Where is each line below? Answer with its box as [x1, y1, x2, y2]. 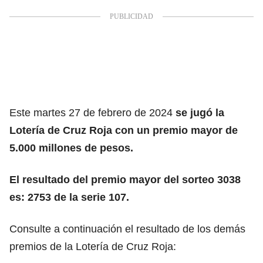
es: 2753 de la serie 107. [9, 191, 129, 203]
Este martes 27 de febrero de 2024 [9, 106, 176, 119]
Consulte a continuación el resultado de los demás [9, 222, 245, 235]
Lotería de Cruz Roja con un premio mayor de [9, 124, 238, 136]
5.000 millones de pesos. [9, 141, 133, 154]
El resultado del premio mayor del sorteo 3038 [9, 173, 241, 186]
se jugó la [176, 106, 224, 119]
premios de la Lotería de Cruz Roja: [9, 240, 176, 252]
